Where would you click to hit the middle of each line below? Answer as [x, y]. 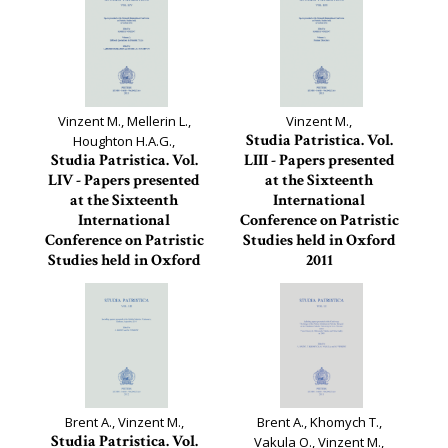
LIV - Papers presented [124, 180]
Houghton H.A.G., [124, 141]
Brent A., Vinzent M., [124, 422]
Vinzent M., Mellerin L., [124, 121]
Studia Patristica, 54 [124, 301]
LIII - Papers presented [319, 160]
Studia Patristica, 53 [319, 281]
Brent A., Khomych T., [319, 422]
